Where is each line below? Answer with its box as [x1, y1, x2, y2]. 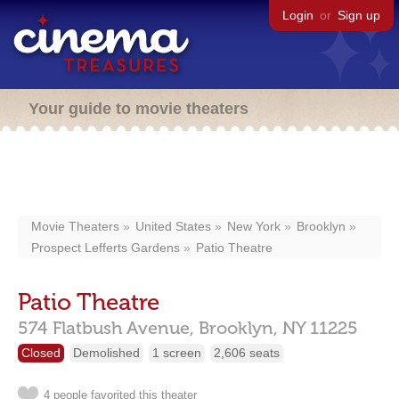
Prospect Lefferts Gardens [31, 240, 180, 255]
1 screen [152, 346, 201, 360]
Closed [21, 346, 61, 360]
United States [135, 219, 211, 233]
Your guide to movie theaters [28, 100, 248, 118]
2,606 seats [214, 346, 280, 360]
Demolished [73, 346, 140, 360]
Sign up [338, 8, 380, 22]
